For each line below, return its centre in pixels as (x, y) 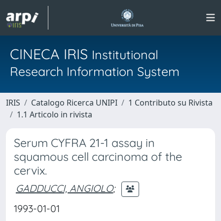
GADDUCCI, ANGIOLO (64, 188)
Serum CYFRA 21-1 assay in (84, 143)
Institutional (125, 55)
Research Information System (95, 71)
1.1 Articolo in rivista (55, 114)
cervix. (30, 170)
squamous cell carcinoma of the (98, 157)
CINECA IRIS (51, 54)
